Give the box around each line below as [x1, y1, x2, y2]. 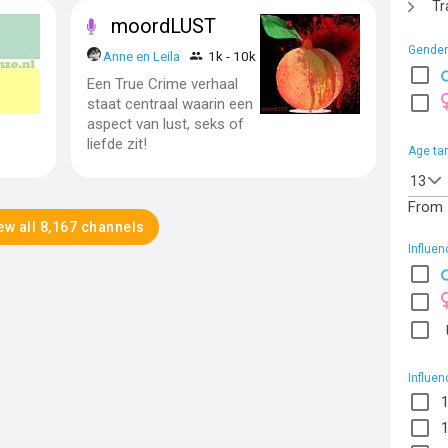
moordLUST [111, 13, 216, 38]
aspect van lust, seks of [87, 114, 244, 133]
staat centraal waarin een [87, 94, 253, 113]
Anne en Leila [103, 47, 184, 64]
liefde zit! [87, 134, 147, 153]
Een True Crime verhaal [87, 74, 238, 93]
